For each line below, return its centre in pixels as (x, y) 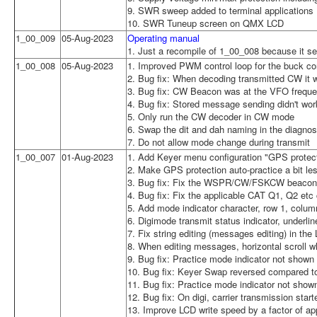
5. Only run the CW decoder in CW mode (211, 116)
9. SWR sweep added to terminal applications (220, 10)
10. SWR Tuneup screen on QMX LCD (206, 23)
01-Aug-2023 (87, 156)
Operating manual (163, 38)
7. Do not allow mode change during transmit (219, 142)
